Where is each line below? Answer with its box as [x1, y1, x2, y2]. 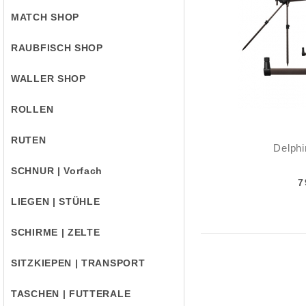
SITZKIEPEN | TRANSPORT [11, 258, 145, 268]
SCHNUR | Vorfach [11, 165, 103, 176]
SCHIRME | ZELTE [11, 227, 100, 238]
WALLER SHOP [11, 73, 86, 84]
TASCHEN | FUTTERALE [11, 288, 131, 299]
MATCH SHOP [11, 12, 79, 23]
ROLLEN [11, 104, 54, 115]
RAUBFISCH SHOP [11, 42, 103, 53]
